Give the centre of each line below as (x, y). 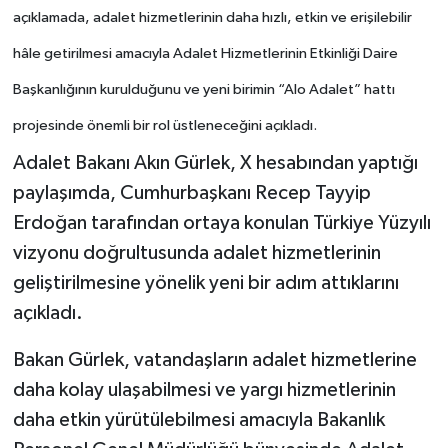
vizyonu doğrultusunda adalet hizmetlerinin (196, 253)
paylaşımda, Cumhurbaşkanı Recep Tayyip (191, 193)
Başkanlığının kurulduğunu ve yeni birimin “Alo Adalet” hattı (203, 89)
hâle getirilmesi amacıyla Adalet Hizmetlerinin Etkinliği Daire (205, 53)
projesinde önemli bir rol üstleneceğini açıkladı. (164, 125)
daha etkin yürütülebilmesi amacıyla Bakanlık (198, 420)
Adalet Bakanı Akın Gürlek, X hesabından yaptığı (215, 163)
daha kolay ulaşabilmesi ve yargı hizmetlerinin (204, 390)
